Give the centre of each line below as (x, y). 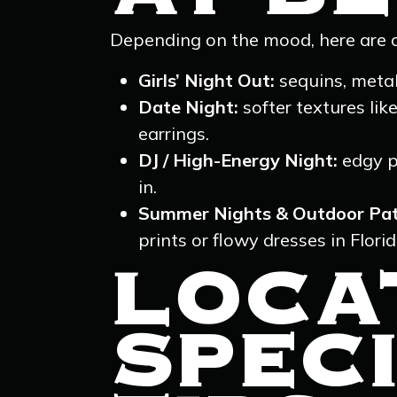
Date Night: (188, 107)
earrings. (174, 133)
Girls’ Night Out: (209, 80)
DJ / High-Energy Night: (238, 160)
